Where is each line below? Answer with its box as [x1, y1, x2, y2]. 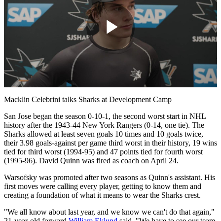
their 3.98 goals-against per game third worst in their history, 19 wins [4, 138, 217, 147]
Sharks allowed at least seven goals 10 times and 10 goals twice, [4, 129, 203, 138]
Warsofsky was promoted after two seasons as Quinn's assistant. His [4, 173, 215, 182]
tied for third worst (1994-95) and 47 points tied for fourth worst [4, 147, 203, 156]
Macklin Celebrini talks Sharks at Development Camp [4, 95, 172, 104]
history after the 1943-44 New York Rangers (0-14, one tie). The [4, 120, 204, 129]
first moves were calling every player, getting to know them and [4, 182, 201, 190]
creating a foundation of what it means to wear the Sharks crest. [4, 190, 201, 199]
